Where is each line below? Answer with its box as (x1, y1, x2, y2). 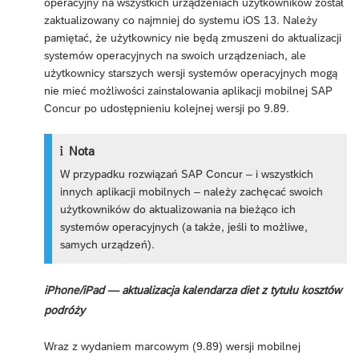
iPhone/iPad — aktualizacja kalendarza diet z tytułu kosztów (44, 283, 341, 296)
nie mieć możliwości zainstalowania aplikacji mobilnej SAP (44, 84, 333, 98)
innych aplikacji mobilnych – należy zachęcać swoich (60, 185, 324, 199)
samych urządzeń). (60, 238, 155, 252)
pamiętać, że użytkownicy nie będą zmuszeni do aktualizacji (44, 31, 341, 45)
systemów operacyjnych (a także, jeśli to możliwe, (60, 220, 309, 234)
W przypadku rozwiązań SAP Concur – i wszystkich (60, 167, 314, 181)
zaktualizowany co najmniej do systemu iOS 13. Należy (44, 14, 317, 27)
